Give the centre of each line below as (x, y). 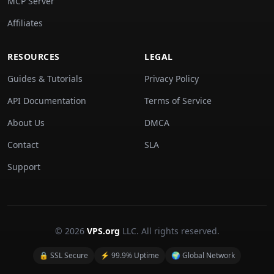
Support (24, 167)
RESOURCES (34, 57)
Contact (23, 145)
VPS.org (103, 231)
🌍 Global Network (203, 255)
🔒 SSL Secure (64, 255)
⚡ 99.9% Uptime (130, 255)
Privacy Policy (172, 79)
